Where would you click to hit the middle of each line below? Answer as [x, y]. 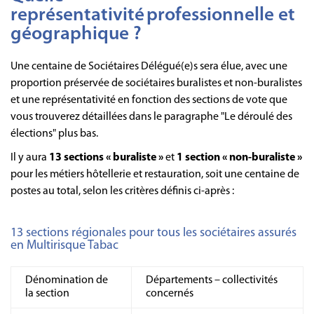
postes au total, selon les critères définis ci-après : [122, 191]
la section [47, 293]
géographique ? [76, 34]
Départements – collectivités [212, 280]
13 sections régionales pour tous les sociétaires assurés [153, 233]
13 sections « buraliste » [106, 157]
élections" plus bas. [54, 134]
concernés [170, 293]
